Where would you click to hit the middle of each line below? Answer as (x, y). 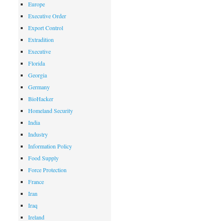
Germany (39, 87)
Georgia (38, 75)
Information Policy (50, 146)
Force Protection (48, 170)
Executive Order (47, 16)
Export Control (46, 28)
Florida (37, 63)
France (36, 182)
